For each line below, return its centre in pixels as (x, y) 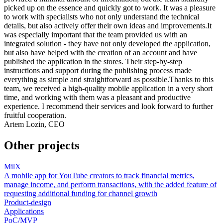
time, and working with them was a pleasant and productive (97, 98)
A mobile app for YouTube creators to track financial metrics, (99, 175)
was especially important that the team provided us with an (96, 35)
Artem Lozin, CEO (34, 124)
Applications (24, 211)
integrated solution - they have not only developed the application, (107, 44)
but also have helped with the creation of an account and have (101, 53)
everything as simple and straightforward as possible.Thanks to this (109, 80)
